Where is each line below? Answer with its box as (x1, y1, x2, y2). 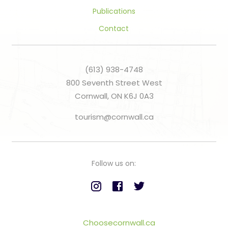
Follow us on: (92, 158, 136, 169)
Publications (92, 6, 135, 17)
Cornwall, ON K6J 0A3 (74, 91, 154, 102)
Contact (99, 23, 129, 34)
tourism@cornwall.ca (74, 111, 154, 123)
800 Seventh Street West (66, 77, 162, 89)
